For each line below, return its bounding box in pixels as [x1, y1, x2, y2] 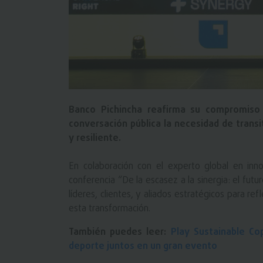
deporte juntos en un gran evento [69, 239, 217, 254]
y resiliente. [69, 131, 121, 146]
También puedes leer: [69, 225, 171, 240]
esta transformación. [69, 201, 150, 216]
